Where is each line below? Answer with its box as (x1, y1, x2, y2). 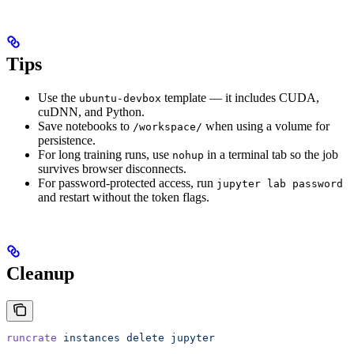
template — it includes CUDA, (161, 90, 319, 104)
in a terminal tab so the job (204, 147, 338, 161)
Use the (38, 90, 79, 104)
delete (120, 331, 164, 344)
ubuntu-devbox (79, 92, 161, 104)
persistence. (38, 133, 96, 147)
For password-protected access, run (38, 175, 217, 190)
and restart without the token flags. (38, 190, 209, 204)
